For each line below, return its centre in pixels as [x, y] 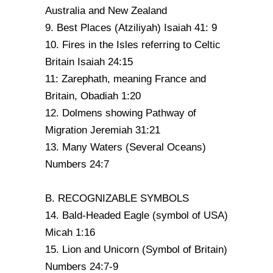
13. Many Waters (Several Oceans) [126, 147]
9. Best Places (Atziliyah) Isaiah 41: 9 [131, 28]
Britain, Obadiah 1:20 [93, 96]
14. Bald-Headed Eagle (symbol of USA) [136, 215]
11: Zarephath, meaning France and [126, 79]
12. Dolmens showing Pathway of [121, 113]
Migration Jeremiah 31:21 [103, 130]
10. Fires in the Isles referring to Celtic [133, 45]
